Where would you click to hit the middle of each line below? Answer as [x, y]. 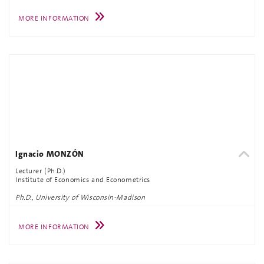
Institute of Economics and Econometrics [83, 179]
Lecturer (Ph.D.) [41, 171]
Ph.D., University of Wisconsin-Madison [80, 197]
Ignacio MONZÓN [50, 154]
